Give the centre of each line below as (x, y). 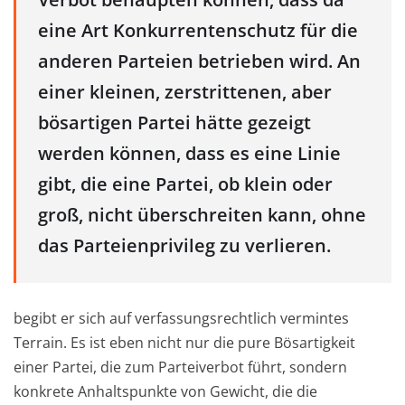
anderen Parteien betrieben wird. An (199, 61)
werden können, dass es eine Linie (189, 153)
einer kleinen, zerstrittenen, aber (185, 91)
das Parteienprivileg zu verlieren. (184, 245)
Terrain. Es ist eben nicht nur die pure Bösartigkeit (184, 342)
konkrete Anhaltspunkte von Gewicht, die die (165, 391)
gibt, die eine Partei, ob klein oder (185, 184)
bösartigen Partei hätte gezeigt (174, 122)
